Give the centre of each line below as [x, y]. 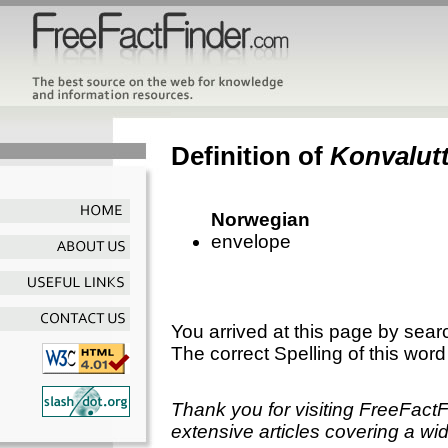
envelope [251, 241]
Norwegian [260, 219]
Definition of [250, 155]
